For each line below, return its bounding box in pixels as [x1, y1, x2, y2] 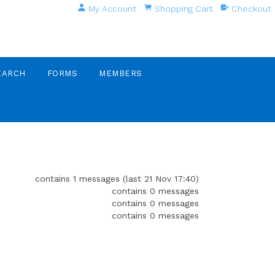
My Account [88, 4, 136, 14]
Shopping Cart [154, 4, 213, 14]
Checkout [231, 4, 271, 14]
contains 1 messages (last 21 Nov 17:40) [35, 174, 199, 184]
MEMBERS [99, 69, 142, 78]
